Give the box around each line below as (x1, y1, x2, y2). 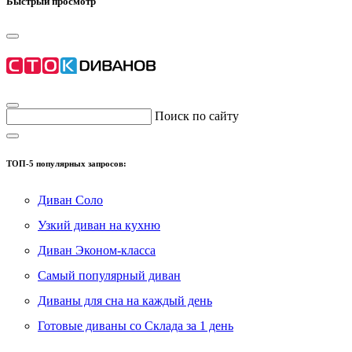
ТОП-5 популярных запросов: (6, 158, 126, 168)
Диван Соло (38, 192, 103, 207)
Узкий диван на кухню (38, 218, 160, 232)
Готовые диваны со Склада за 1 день (38, 318, 233, 332)
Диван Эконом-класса (38, 243, 156, 257)
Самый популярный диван (38, 268, 181, 282)
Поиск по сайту (155, 108, 239, 123)
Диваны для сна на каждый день (38, 293, 212, 307)
